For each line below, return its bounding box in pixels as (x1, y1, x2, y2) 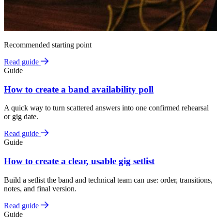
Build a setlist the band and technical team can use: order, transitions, (4, 175, 213, 184)
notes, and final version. (4, 184, 77, 193)
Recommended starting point (4, 40, 92, 49)
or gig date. (4, 112, 38, 121)
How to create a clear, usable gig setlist (4, 156, 155, 167)
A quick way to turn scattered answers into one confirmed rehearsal (4, 104, 209, 112)
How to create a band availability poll (4, 84, 154, 94)
